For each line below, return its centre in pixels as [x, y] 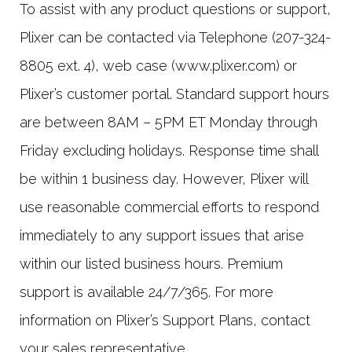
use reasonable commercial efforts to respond [169, 207]
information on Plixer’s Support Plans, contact [165, 320]
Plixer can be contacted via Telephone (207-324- [176, 37]
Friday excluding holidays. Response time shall [169, 150]
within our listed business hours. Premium [151, 264]
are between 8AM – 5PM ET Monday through [169, 122]
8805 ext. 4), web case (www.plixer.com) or [158, 66]
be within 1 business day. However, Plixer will [164, 179]
